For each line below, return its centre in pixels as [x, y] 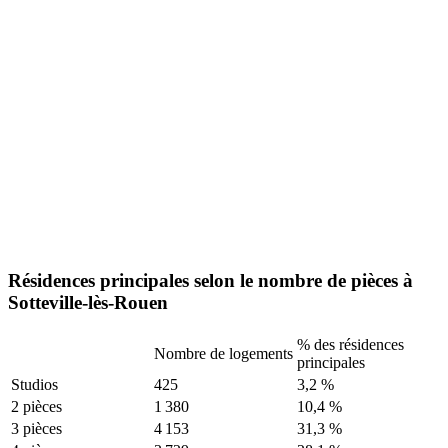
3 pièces [36, 429]
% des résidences [350, 345]
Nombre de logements [223, 354]
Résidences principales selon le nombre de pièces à [210, 281]
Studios [34, 385]
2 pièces [36, 407]
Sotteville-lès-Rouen [88, 303]
